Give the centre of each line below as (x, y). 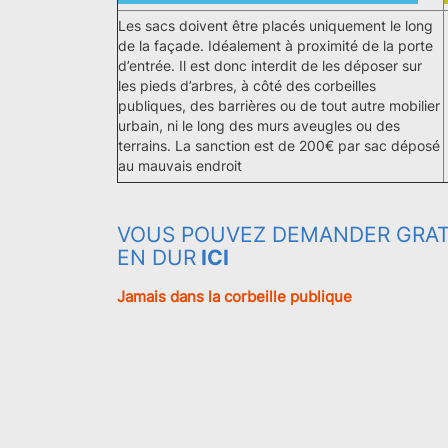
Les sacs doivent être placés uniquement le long (275, 26)
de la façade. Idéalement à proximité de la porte (275, 46)
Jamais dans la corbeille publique (234, 297)
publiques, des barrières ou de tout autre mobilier (279, 106)
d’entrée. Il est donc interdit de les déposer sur (270, 66)
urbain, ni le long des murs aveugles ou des (259, 126)
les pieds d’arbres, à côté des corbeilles (247, 86)
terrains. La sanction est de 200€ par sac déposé (279, 146)
